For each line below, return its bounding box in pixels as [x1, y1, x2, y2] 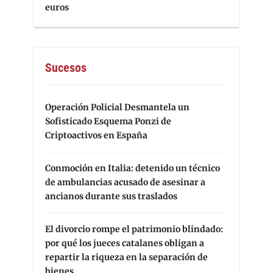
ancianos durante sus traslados [45, 191, 177, 202]
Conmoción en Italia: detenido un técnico [45, 163, 220, 174]
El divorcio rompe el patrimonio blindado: [45, 224, 223, 235]
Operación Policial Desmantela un [45, 102, 190, 113]
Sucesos [45, 60, 87, 76]
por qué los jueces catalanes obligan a [45, 238, 204, 249]
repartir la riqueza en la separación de [45, 252, 208, 263]
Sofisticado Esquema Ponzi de [45, 116, 171, 127]
